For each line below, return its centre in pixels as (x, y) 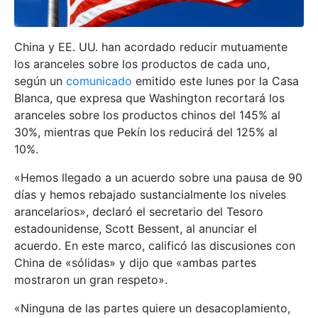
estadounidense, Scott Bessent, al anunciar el (136, 228)
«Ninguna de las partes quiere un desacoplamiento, (152, 308)
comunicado (99, 81)
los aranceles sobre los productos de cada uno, (142, 64)
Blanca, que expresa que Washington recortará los (149, 98)
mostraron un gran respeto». (91, 279)
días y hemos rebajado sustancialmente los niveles (150, 194)
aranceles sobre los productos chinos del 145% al (147, 115)
